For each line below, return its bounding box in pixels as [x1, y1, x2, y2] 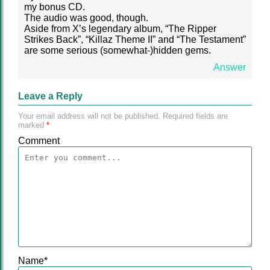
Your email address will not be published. [18, 111, 160, 121]
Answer [213, 62, 246, 72]
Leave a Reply [18, 91, 83, 101]
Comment [18, 136, 60, 146]
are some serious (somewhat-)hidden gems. [24, 45, 211, 55]
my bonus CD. [24, 2, 85, 12]
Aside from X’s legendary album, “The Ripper [24, 24, 216, 34]
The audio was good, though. [24, 13, 148, 23]
